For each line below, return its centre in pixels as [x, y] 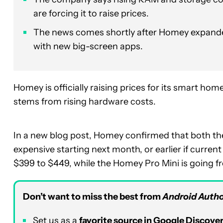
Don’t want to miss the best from [93, 196]
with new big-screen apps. [88, 46]
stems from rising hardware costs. [85, 101]
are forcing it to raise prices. [91, 13]
